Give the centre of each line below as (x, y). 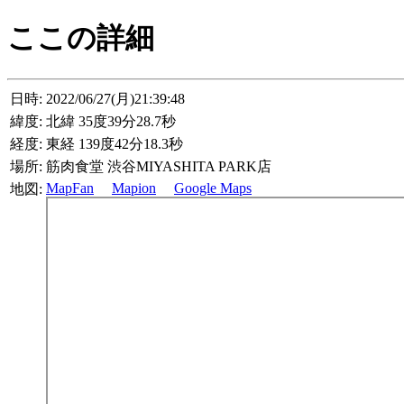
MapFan (70, 188)
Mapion (134, 188)
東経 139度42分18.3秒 (115, 143)
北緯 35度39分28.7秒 (111, 121)
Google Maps (213, 188)
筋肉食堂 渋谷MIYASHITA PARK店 (159, 166)
